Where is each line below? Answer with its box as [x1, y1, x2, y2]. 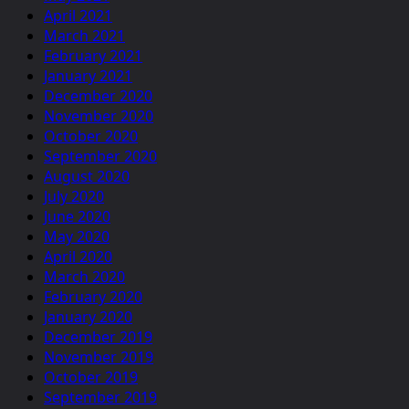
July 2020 [44, 185, 104, 206]
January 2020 [44, 306, 132, 327]
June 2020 [44, 205, 110, 226]
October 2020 [44, 125, 138, 146]
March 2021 [44, 25, 125, 46]
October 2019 [44, 366, 138, 387]
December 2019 [44, 326, 152, 347]
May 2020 [44, 225, 110, 246]
